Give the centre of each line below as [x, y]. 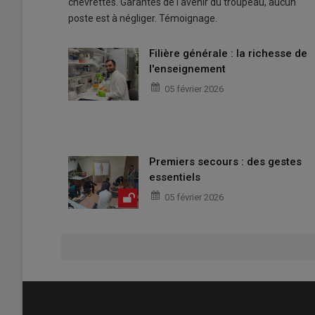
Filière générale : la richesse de [228, 54]
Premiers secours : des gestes [225, 161]
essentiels [175, 177]
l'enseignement [187, 69]
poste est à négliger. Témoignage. [143, 19]
